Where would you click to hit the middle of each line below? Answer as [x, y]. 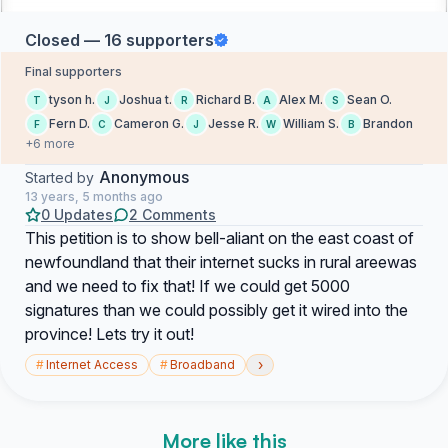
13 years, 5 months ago [94, 196]
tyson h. [72, 99]
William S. [311, 123]
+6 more [50, 143]
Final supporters [73, 71]
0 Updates [77, 214]
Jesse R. [233, 123]
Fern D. [69, 123]
